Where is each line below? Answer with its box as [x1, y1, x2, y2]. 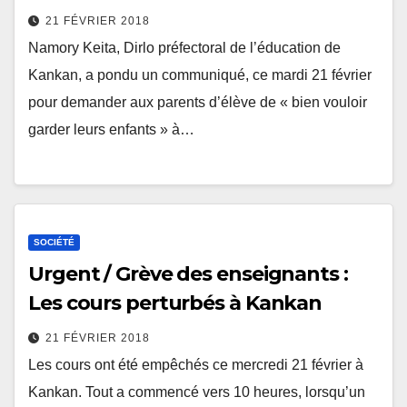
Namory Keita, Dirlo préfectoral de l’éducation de [28, 39, 341, 55]
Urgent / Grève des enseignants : [28, 261, 348, 286]
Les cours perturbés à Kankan [28, 290, 323, 315]
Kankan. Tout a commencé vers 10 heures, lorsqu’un [28, 383, 365, 400]
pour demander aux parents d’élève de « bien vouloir [28, 94, 367, 110]
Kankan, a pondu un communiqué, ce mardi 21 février [28, 66, 372, 83]
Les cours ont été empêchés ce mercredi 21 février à [28, 356, 363, 372]
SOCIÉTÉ [34, 236, 74, 247]
